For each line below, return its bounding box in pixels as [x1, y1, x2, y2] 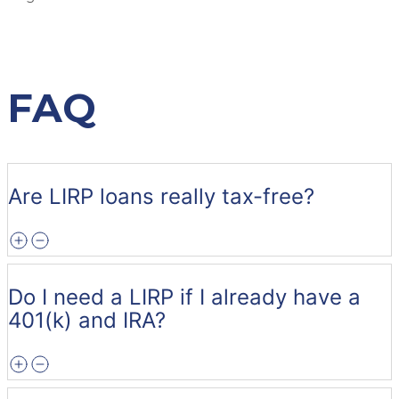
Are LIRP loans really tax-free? [8, 183, 314, 210]
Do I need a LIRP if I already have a [8, 284, 361, 311]
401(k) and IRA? [8, 307, 166, 334]
